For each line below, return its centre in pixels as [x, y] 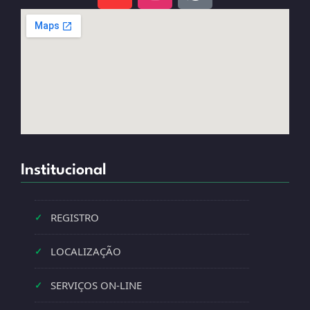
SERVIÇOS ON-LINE [96, 285]
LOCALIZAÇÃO [86, 252]
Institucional [64, 171]
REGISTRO [75, 218]
